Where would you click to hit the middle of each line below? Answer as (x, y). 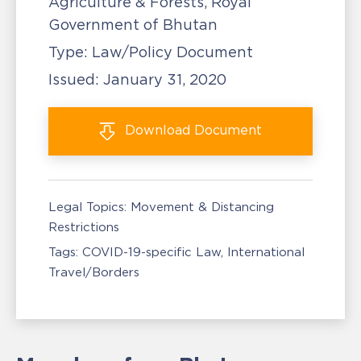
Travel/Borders (94, 272)
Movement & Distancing (202, 207)
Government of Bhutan (133, 25)
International (266, 252)
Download (158, 130)
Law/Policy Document (170, 52)
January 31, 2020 (165, 80)
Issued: (76, 80)
